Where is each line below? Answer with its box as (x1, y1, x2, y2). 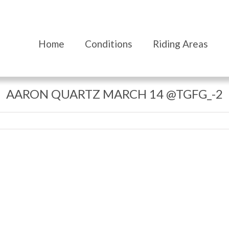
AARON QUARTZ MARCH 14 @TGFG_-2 (6, 86, 223, 101)
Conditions (85, 37, 132, 50)
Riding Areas (153, 37, 208, 50)
